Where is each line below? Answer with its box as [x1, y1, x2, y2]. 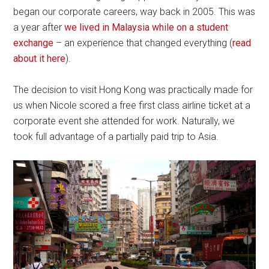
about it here [13, 52, 66, 64]
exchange [13, 37, 54, 49]
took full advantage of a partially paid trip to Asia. [13, 130, 219, 142]
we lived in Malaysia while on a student [64, 21, 229, 33]
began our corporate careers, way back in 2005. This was [13, 5, 256, 17]
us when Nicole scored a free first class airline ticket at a [13, 99, 251, 111]
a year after [13, 21, 65, 33]
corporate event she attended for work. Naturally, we [13, 115, 235, 127]
